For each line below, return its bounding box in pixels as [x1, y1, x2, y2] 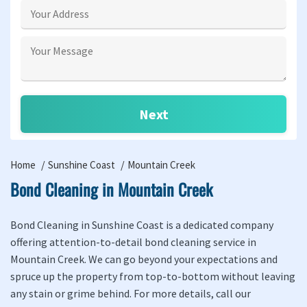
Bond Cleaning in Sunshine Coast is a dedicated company [10, 218, 273, 232]
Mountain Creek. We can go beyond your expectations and [10, 252, 278, 266]
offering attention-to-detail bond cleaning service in [10, 235, 256, 249]
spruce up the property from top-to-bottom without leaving [10, 269, 295, 283]
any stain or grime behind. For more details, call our [10, 286, 251, 300]
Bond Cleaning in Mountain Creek [10, 177, 212, 201]
